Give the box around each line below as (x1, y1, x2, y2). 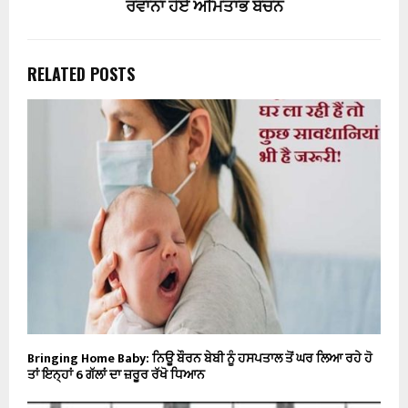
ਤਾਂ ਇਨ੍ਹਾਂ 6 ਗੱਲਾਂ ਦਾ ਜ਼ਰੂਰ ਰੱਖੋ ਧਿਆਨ (27, 364, 205, 386)
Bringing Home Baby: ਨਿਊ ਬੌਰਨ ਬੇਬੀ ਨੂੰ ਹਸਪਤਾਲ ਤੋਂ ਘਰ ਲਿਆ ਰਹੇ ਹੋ (27, 348, 372, 370)
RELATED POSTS (27, 61, 135, 86)
